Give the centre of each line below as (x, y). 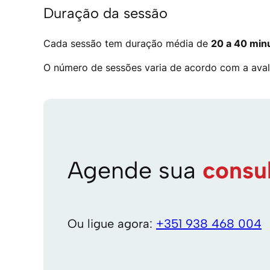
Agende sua (135, 171)
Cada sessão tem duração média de (127, 43)
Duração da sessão (105, 13)
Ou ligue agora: (112, 223)
